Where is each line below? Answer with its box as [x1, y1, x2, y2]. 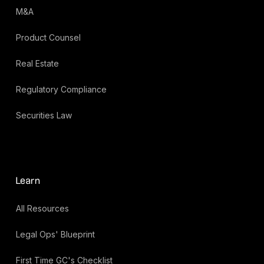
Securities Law [15, 110, 72, 120]
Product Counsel [15, 32, 81, 42]
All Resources [15, 203, 69, 214]
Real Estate [15, 58, 59, 68]
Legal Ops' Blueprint [15, 229, 95, 240]
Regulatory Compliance [15, 84, 107, 94]
